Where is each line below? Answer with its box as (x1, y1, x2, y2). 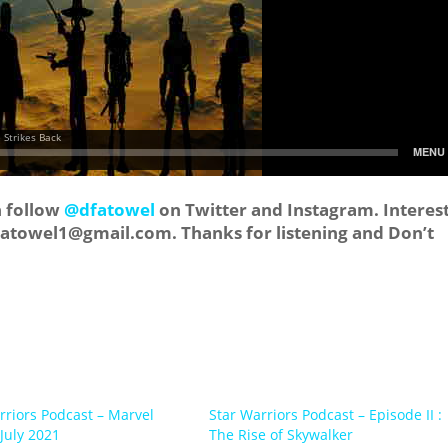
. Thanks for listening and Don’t (172, 220, 435, 244)
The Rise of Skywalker (208, 424, 353, 444)
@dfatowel (64, 197, 160, 221)
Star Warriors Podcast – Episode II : (208, 404, 442, 424)
